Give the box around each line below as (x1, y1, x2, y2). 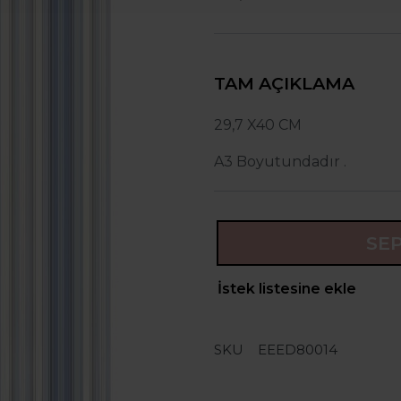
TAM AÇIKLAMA (214, 73, 354, 94)
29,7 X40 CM (214, 116, 305, 133)
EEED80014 (258, 341, 337, 359)
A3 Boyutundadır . (214, 153, 346, 170)
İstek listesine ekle (218, 280, 357, 298)
